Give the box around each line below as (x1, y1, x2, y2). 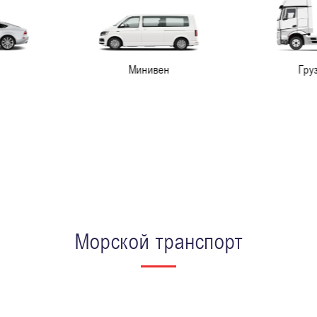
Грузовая (204, 62, 247, 78)
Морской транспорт (74, 228, 243, 257)
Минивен (35, 62, 76, 78)
